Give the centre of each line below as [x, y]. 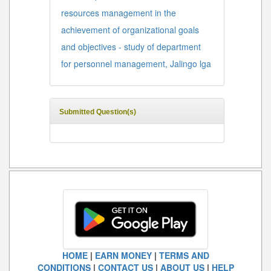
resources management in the [119, 13]
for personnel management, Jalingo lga [136, 64]
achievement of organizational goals [130, 30]
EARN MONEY [123, 256]
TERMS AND [184, 256]
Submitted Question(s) [98, 112]
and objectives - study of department [131, 47]
